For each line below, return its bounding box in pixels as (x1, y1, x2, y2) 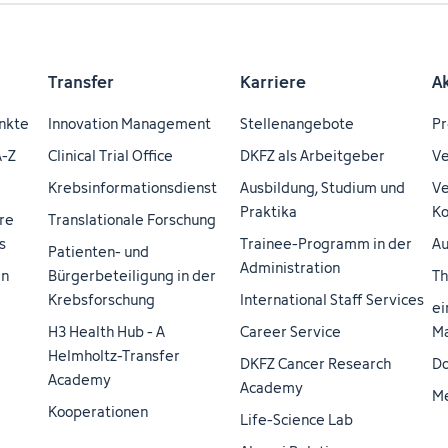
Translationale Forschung (48, 208, 216, 231)
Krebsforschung (48, 288, 155, 311)
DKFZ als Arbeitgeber (240, 144, 385, 167)
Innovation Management (48, 112, 211, 135)
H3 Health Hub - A (48, 320, 165, 343)
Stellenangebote (240, 112, 354, 135)
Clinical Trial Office (48, 144, 173, 167)
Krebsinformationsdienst (48, 176, 217, 199)
